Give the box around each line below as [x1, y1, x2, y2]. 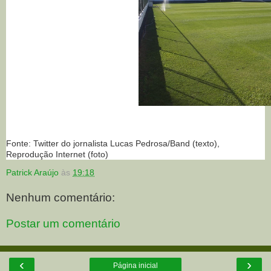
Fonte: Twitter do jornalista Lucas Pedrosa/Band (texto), [6, 138, 220, 148]
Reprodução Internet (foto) [6, 149, 108, 159]
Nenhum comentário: [6, 191, 115, 204]
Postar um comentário [6, 217, 120, 230]
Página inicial [113, 261, 158, 270]
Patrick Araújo [6, 167, 59, 177]
